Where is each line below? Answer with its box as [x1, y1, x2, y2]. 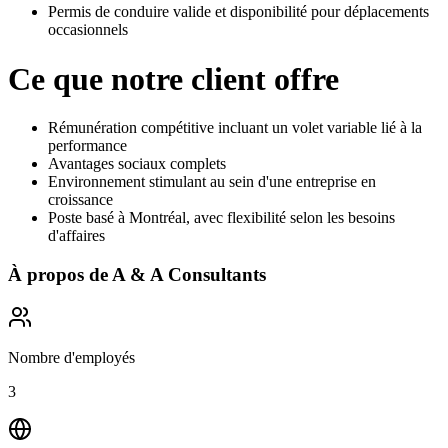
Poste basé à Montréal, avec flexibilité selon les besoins [48, 209, 395, 227]
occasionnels [48, 21, 128, 39]
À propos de [8, 263, 108, 285]
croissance [48, 191, 113, 209]
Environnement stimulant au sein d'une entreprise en [48, 173, 376, 191]
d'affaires [48, 227, 105, 245]
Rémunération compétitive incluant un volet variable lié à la [48, 119, 422, 137]
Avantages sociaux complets [48, 155, 226, 173]
